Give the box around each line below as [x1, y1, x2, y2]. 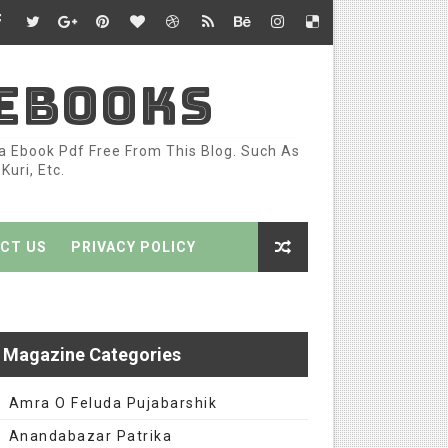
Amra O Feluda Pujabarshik [8, 395, 218, 411]
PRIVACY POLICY [70, 239, 196, 255]
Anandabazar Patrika [8, 428, 173, 444]
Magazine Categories [2, 344, 181, 365]
